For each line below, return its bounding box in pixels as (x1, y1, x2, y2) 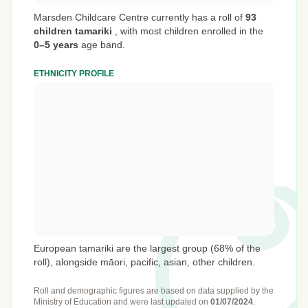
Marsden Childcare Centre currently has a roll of (34, 12, 245, 23)
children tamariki (34, 25, 112, 36)
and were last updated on (113, 297, 210, 307)
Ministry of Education (34, 297, 113, 307)
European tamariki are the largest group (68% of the (34, 243, 261, 254)
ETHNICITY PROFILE (34, 69, 114, 78)
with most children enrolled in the (118, 25, 263, 36)
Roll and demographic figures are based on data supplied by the (34, 286, 274, 296)
